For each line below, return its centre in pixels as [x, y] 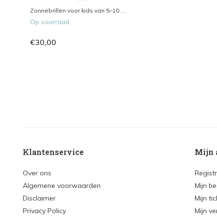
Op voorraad [50, 22]
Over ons [37, 173]
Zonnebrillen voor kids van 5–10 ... [77, 10]
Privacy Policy [44, 211]
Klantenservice [53, 152]
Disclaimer [39, 198]
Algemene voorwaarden [62, 186]
